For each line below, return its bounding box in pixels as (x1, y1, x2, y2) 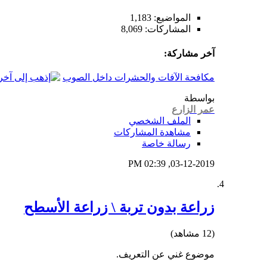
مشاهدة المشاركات (114, 126, 191, 137)
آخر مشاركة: (164, 48, 215, 58)
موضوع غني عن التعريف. (116, 249, 215, 259)
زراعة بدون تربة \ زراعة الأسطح (24, 199, 215, 215)
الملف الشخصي (129, 115, 191, 126)
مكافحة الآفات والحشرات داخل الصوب (63, 72, 215, 82)
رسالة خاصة (142, 138, 191, 148)
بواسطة (184, 92, 215, 103)
